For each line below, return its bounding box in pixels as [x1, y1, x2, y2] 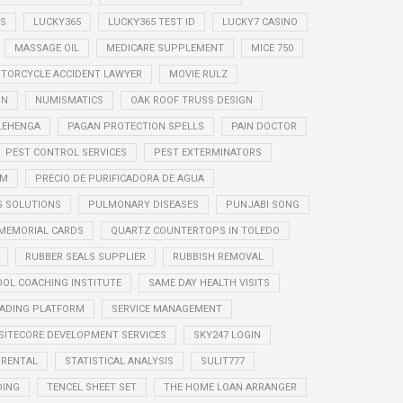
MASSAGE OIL [13, 41, 79, 54]
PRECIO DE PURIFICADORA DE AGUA [35, 172, 204, 184]
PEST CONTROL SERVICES [4, 146, 127, 158]
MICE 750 [250, 41, 293, 54]
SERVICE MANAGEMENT [112, 302, 222, 315]
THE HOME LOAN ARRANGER [164, 381, 297, 393]
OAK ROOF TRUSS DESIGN [130, 94, 253, 106]
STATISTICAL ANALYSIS [65, 354, 174, 367]
